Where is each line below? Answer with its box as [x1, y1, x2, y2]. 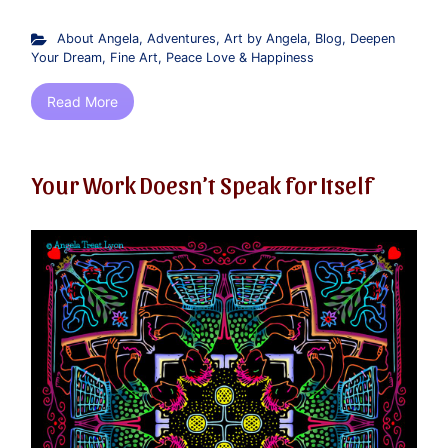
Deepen [349, 31, 395, 47]
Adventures [146, 31, 216, 47]
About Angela [56, 31, 139, 47]
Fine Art [110, 50, 158, 66]
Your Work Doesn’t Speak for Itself [31, 170, 373, 199]
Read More [47, 93, 118, 111]
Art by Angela [223, 31, 307, 47]
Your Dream [31, 50, 102, 66]
